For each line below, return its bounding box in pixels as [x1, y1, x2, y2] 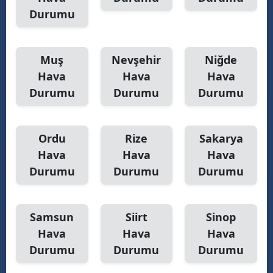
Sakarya [199, 130, 243, 146]
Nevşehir [112, 52, 161, 67]
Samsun [30, 209, 74, 224]
